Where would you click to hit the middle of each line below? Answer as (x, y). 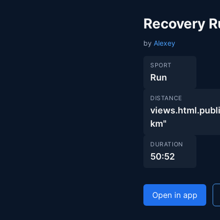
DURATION (167, 144)
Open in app (175, 195)
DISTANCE (166, 98)
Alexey (165, 43)
